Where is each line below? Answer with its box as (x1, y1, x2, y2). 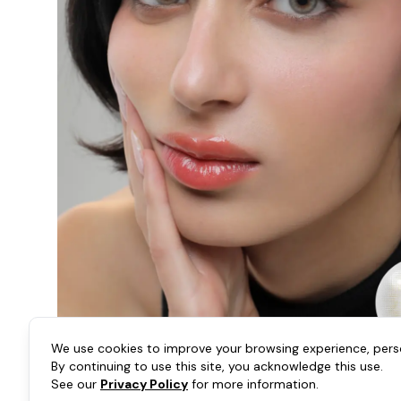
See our (51, 376, 100, 392)
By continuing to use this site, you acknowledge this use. (51, 358, 383, 374)
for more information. (188, 376, 319, 392)
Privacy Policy (100, 376, 188, 392)
